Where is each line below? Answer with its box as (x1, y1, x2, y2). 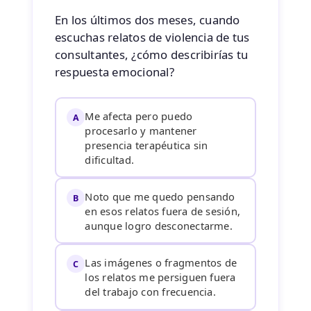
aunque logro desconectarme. (85, 219, 233, 233)
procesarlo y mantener (85, 124, 197, 138)
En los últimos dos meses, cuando (54, 12, 240, 28)
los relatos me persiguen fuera (85, 270, 236, 285)
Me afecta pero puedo (85, 109, 193, 124)
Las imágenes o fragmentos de (85, 255, 237, 270)
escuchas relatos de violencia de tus (54, 29, 250, 45)
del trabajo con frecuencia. (85, 285, 216, 299)
